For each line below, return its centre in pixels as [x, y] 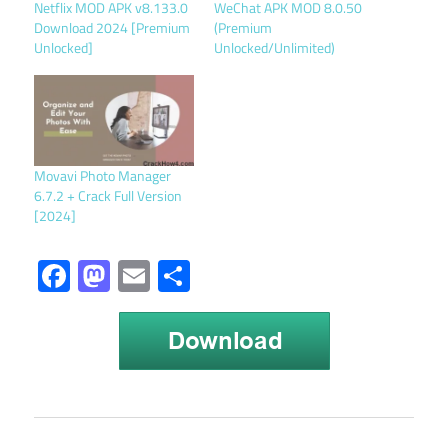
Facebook [134, 276]
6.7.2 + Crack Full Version [108, 196]
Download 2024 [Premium [112, 27]
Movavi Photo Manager [102, 176]
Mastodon [178, 276]
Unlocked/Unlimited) [274, 47]
